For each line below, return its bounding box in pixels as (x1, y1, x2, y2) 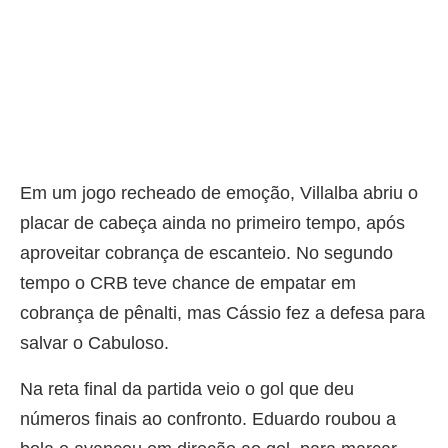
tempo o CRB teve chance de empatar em (20, 272, 356, 293)
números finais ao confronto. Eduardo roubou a (20, 408, 396, 429)
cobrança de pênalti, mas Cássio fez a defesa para (20, 302, 425, 323)
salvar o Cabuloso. (20, 332, 169, 353)
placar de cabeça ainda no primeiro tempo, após (20, 212, 405, 233)
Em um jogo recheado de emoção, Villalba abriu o (20, 182, 418, 203)
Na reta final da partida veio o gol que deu (20, 378, 354, 399)
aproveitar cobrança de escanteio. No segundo (20, 242, 393, 263)
